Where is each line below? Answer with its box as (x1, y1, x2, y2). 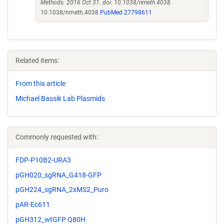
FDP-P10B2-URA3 (15, 155, 71, 164)
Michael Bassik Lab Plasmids (15, 94, 105, 102)
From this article (15, 79, 65, 87)
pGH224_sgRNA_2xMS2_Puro (15, 185, 108, 194)
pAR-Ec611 (15, 200, 50, 209)
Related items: (15, 56, 59, 64)
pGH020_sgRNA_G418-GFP (15, 170, 101, 179)
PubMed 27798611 (100, 9, 152, 16)
